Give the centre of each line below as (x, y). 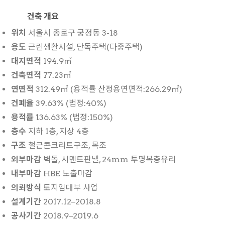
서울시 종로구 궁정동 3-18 (72, 33)
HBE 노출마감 (67, 173)
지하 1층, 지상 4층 (58, 131)
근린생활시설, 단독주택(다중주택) (85, 47)
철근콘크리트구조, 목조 (67, 145)
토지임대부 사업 (70, 187)
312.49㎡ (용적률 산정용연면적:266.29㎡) (108, 89)
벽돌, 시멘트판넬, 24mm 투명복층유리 (109, 159)
